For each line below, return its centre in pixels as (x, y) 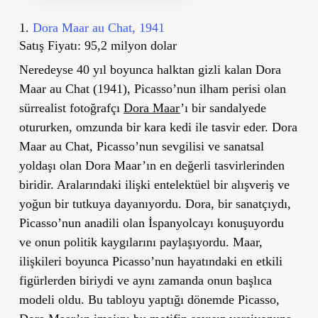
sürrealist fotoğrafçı (71, 108)
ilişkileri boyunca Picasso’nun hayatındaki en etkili (150, 261)
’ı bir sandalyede (223, 108)
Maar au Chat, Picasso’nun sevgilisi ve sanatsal (141, 146)
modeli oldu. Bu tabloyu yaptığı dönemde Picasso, (149, 299)
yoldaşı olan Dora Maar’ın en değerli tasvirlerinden (152, 165)
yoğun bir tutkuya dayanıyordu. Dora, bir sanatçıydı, (155, 203)
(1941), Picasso (131, 88)
